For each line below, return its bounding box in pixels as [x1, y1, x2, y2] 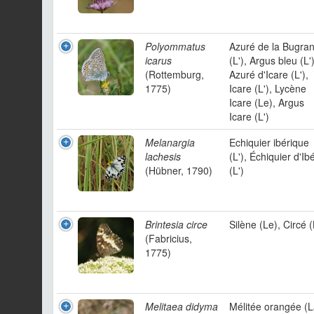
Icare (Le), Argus [229, 95, 304, 109]
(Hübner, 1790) [145, 163, 212, 177]
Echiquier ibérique [229, 135, 309, 149]
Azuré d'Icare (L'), [229, 67, 308, 81]
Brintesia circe [145, 217, 207, 231]
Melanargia [145, 135, 195, 149]
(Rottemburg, [145, 67, 204, 81]
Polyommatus [145, 39, 205, 53]
